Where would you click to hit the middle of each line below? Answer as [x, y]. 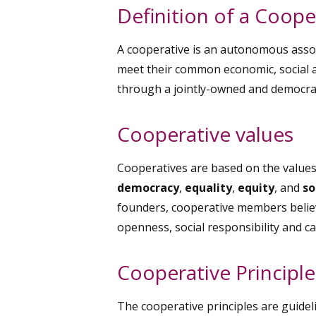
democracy [148, 187]
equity [256, 187]
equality [208, 187]
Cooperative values [205, 134]
